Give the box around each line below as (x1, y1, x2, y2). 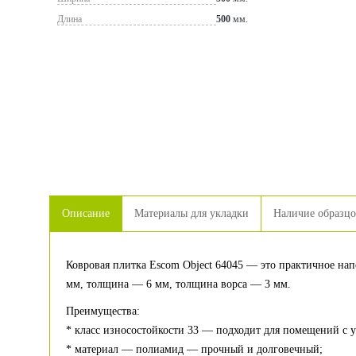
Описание (62, 207, 110, 219)
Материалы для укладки (134, 207, 249, 219)
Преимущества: (66, 305, 140, 317)
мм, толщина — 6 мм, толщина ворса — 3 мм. (66, 278, 291, 290)
